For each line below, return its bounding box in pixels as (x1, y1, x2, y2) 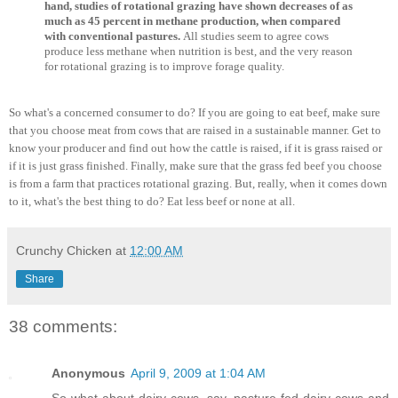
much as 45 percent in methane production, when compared (44, 13, 340, 28)
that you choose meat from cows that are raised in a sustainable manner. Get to (9, 123, 381, 138)
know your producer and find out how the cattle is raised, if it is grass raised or (9, 141, 382, 155)
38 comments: (9, 317, 117, 337)
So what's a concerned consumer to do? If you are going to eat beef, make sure (9, 106, 380, 120)
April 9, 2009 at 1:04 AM (131, 365, 266, 380)
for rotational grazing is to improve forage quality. (44, 59, 284, 73)
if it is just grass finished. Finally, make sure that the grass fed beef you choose (9, 159, 382, 173)
